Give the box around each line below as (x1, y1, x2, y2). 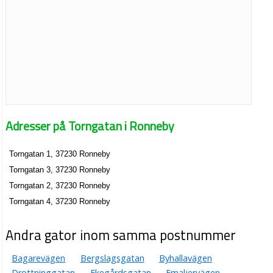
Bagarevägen (12, 252, 66, 264)
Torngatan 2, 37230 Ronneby (9, 180, 111, 190)
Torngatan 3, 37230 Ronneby (9, 165, 111, 175)
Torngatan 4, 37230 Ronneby (9, 196, 111, 206)
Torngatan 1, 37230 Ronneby (9, 149, 111, 159)
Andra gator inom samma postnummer (5, 225, 236, 246)
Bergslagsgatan (80, 252, 144, 264)
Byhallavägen (158, 252, 212, 264)
